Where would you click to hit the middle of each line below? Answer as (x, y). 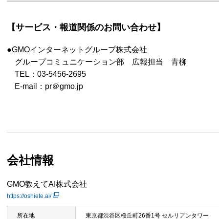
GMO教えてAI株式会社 (47, 184)
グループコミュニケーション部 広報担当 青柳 (97, 62)
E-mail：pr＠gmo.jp (45, 87)
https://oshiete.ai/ (29, 196)
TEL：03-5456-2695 (46, 74)
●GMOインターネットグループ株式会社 (77, 50)
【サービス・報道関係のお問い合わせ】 (86, 28)
